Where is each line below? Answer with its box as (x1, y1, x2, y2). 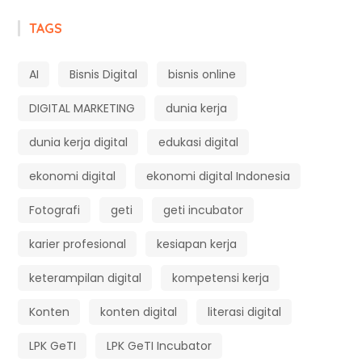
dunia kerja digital (28, 133, 128, 150)
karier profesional (28, 235, 126, 252)
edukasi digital (158, 133, 238, 150)
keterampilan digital (28, 269, 141, 286)
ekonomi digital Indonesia (145, 167, 290, 184)
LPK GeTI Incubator (106, 337, 212, 354)
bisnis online (167, 65, 236, 82)
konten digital (99, 303, 177, 320)
